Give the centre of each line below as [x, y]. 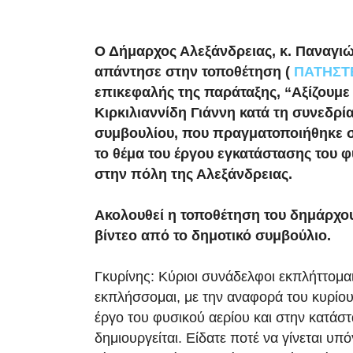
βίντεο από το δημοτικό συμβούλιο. [213, 236]
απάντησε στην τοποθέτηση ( [194, 72]
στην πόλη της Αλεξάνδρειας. [193, 174]
